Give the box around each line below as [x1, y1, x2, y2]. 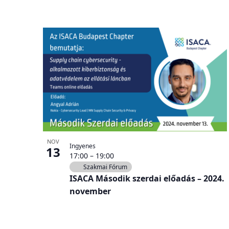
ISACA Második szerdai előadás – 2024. [70, 172, 224, 184]
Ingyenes [70, 141, 96, 150]
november [70, 185, 111, 197]
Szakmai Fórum [83, 162, 127, 171]
